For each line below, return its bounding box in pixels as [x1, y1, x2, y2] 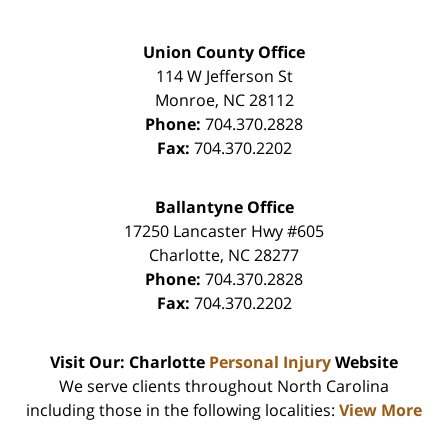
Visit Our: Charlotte [50, 350, 209, 373]
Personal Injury [209, 350, 331, 373]
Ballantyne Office [154, 195, 294, 218]
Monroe [154, 88, 215, 111]
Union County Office [143, 40, 305, 63]
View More [339, 398, 422, 421]
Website [331, 350, 398, 373]
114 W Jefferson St [155, 64, 293, 87]
